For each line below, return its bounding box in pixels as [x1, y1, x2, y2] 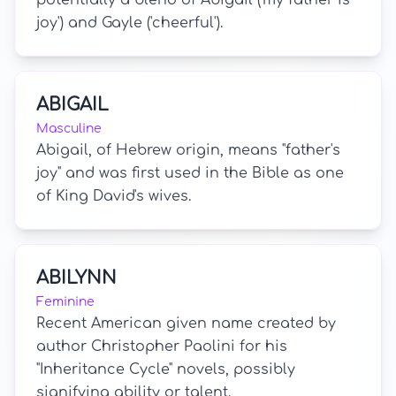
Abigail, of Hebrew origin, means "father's [36, 142, 340, 158]
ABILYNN [36, 268, 117, 288]
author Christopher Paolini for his [36, 339, 287, 354]
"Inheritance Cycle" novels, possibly [36, 362, 295, 377]
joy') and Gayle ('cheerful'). [36, 15, 223, 31]
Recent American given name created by [36, 316, 336, 331]
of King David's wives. [36, 188, 191, 204]
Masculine [36, 122, 102, 135]
